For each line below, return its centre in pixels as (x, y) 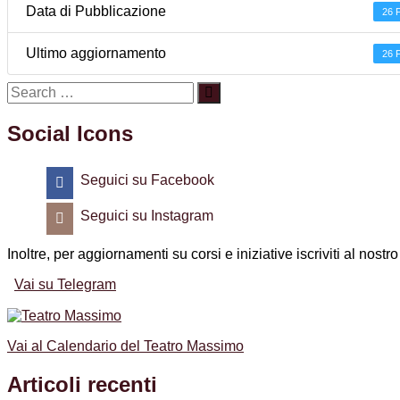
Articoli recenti (82, 384)
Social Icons (70, 134)
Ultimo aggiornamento (96, 54)
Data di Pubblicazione (96, 12)
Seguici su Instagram (147, 215)
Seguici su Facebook (147, 179)
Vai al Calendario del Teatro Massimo (125, 346)
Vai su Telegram (65, 284)
